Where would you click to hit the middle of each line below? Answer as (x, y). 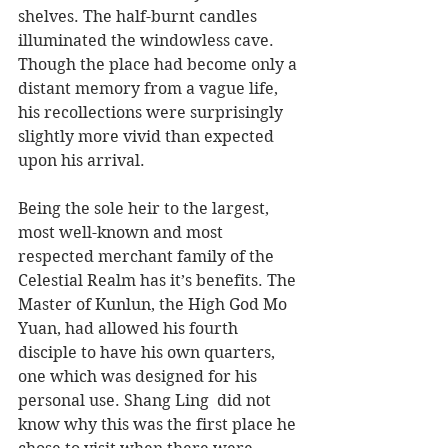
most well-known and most (122, 233)
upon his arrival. (81, 161)
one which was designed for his (139, 377)
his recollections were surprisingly (152, 113)
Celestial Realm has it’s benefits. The (159, 281)
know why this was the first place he (159, 425)
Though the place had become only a (159, 65)
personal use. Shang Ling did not (146, 401)
